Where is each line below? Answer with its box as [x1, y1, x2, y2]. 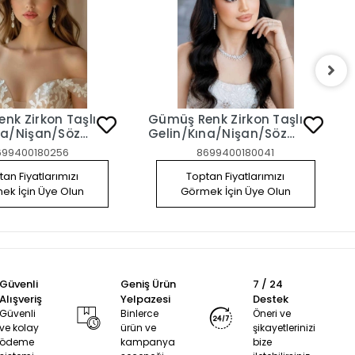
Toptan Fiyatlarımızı [186, 168, 285, 184]
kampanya [120, 334, 175, 349]
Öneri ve [252, 306, 291, 320]
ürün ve [120, 320, 156, 334]
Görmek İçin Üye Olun [180, 183, 291, 199]
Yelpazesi [120, 291, 170, 307]
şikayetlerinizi [252, 320, 315, 334]
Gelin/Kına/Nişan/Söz [148, 124, 288, 142]
